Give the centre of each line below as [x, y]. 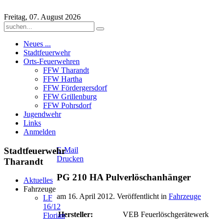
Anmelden [40, 132]
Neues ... [37, 44]
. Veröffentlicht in [141, 197]
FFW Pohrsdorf [67, 105]
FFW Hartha [63, 79]
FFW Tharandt [66, 70]
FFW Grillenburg [70, 97]
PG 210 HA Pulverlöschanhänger [124, 177]
